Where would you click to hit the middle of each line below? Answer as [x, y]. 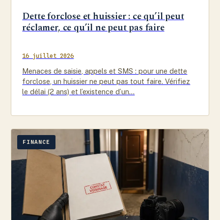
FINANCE [36, 142]
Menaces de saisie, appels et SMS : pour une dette [105, 71]
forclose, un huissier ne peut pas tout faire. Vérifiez [106, 81]
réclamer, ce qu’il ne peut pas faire [93, 27]
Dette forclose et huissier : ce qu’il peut [103, 16]
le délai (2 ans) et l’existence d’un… [79, 91]
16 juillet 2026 [48, 55]
